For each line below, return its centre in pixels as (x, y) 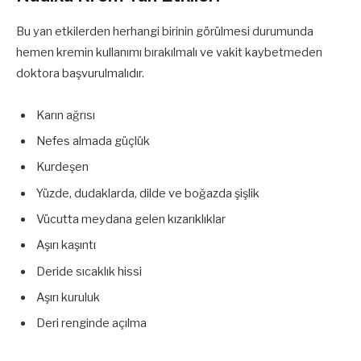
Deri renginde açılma (91, 324)
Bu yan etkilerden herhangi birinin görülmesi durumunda (165, 31)
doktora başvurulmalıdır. (80, 73)
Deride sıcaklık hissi (89, 271)
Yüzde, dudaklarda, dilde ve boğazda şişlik (148, 193)
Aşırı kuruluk (68, 298)
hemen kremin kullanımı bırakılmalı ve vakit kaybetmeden (169, 52)
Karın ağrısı (66, 115)
